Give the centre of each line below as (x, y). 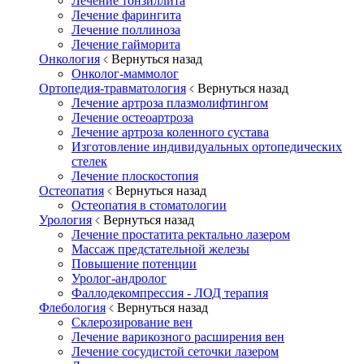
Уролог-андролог (119, 279)
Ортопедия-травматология (113, 89)
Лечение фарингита (126, 15)
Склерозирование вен (132, 323)
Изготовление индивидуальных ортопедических (207, 147)
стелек (89, 162)
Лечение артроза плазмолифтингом (170, 103)
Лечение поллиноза (126, 30)
